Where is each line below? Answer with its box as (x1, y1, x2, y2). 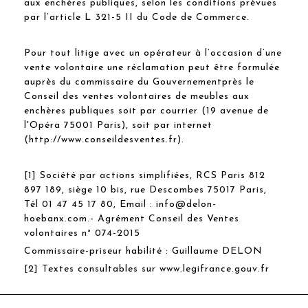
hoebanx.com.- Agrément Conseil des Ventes (24, 213, 239, 224)
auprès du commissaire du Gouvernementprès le (24, 76, 254, 87)
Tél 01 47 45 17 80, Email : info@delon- (24, 199, 217, 210)
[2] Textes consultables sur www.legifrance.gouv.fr (24, 263, 269, 274)
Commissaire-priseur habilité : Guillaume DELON (24, 245, 263, 256)
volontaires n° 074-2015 (24, 228, 140, 239)
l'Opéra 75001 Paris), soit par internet (24, 120, 212, 131)
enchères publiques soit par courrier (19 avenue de (24, 105, 269, 116)
